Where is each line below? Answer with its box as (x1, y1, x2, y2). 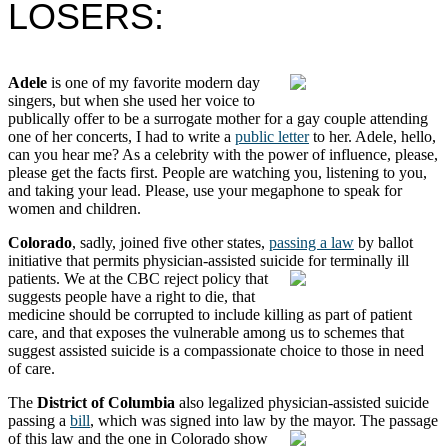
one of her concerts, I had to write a (8, 127, 235, 145)
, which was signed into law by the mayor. (90, 411, 360, 429)
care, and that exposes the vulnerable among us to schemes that (8, 323, 404, 341)
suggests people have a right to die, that (8, 287, 255, 305)
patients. (8, 269, 64, 287)
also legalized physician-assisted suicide (175, 393, 429, 411)
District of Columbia (37, 393, 175, 411)
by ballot (354, 233, 413, 251)
